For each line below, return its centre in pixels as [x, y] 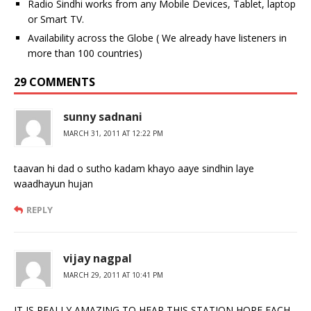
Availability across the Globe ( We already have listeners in [157, 37]
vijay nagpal [98, 258]
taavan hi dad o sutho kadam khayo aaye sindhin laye [134, 168]
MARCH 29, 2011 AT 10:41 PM [113, 275]
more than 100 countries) [85, 53]
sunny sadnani [103, 116]
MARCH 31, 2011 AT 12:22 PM [113, 133]
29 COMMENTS [54, 82]
